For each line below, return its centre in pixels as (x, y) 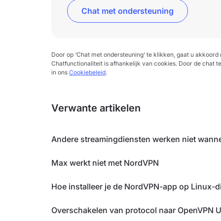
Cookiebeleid (87, 72)
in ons (60, 72)
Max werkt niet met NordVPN (105, 163)
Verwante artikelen (96, 108)
